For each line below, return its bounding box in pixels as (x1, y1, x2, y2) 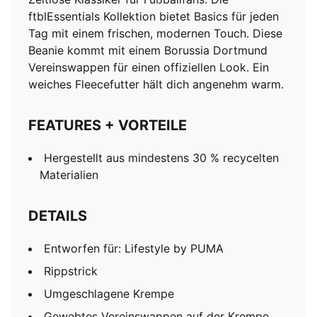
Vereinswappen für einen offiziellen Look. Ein (28, 60, 269, 74)
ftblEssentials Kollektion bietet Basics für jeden (28, 9, 279, 23)
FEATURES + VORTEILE (28, 117, 187, 134)
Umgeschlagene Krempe (44, 287, 174, 301)
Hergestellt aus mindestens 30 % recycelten (44, 151, 279, 165)
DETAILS (28, 207, 87, 224)
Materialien (40, 168, 98, 182)
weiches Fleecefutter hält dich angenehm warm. (28, 77, 284, 91)
